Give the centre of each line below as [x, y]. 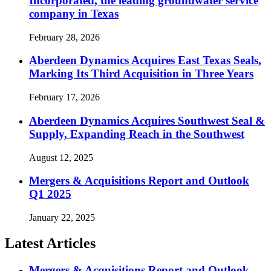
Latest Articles [50, 243]
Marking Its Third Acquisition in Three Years [141, 74]
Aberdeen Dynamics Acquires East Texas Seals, [145, 60]
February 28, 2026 [64, 37]
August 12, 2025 [61, 157]
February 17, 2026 [64, 97]
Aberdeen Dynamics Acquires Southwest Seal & [147, 120]
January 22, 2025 [62, 218]
